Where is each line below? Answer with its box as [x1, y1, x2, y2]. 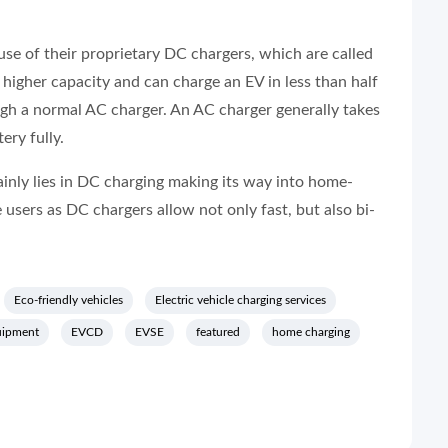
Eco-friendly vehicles [14, 294, 123, 306]
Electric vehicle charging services [155, 294, 326, 306]
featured [196, 326, 240, 338]
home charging [272, 326, 350, 338]
